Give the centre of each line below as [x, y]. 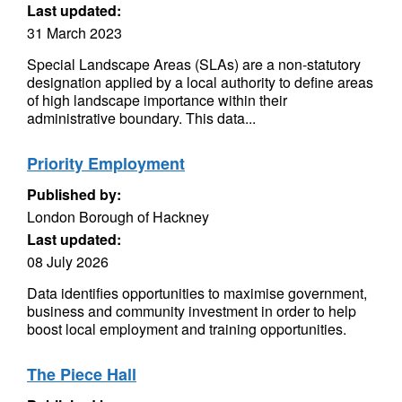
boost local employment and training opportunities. [187, 329]
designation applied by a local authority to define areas [200, 82]
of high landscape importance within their [157, 100]
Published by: [74, 194]
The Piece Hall [82, 374]
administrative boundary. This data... [141, 118]
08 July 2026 [68, 262]
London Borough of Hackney [118, 217]
